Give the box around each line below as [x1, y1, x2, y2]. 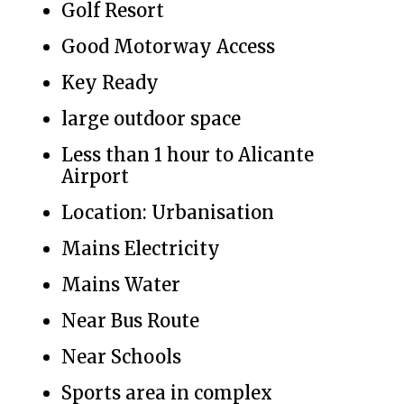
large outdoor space [61, 107, 241, 130]
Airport [61, 165, 129, 188]
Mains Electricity [61, 237, 220, 260]
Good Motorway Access [61, 35, 275, 58]
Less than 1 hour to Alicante [61, 143, 314, 166]
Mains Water [61, 273, 180, 296]
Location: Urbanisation [61, 201, 274, 224]
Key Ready [61, 71, 159, 94]
